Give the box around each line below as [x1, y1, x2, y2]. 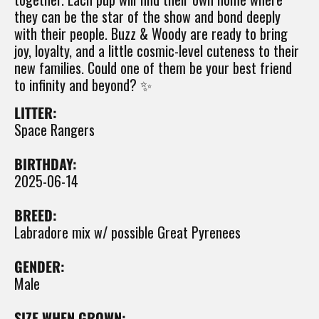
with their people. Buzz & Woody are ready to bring [14, 23, 288, 45]
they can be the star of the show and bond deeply [14, 6, 281, 28]
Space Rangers [14, 119, 95, 141]
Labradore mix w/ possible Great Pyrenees [14, 221, 241, 244]
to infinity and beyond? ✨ [14, 74, 152, 96]
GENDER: [14, 256, 65, 278]
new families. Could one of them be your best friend [14, 57, 292, 79]
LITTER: [14, 102, 57, 124]
